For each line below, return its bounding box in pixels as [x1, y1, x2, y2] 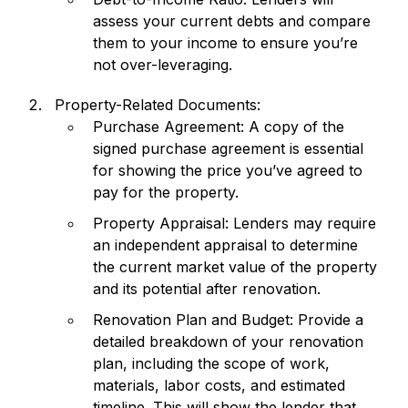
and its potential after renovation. [93, 279, 321, 298]
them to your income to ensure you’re [93, 33, 358, 52]
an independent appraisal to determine [93, 235, 358, 254]
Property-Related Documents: [55, 95, 260, 114]
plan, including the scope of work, [93, 353, 330, 372]
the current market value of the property [93, 257, 377, 276]
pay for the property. [93, 182, 239, 201]
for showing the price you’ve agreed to [93, 160, 362, 179]
